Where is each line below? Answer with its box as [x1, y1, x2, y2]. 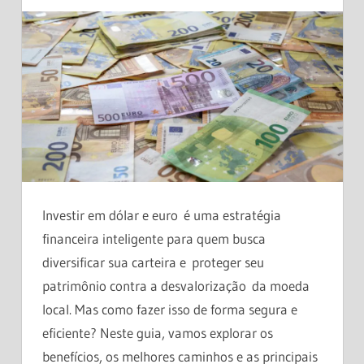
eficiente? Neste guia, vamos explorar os [42, 323, 273, 341]
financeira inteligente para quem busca [42, 229, 266, 247]
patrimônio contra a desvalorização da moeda [42, 276, 310, 294]
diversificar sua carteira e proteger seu [42, 253, 264, 271]
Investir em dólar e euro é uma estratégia [42, 206, 281, 223]
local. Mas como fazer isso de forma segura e [42, 300, 297, 318]
